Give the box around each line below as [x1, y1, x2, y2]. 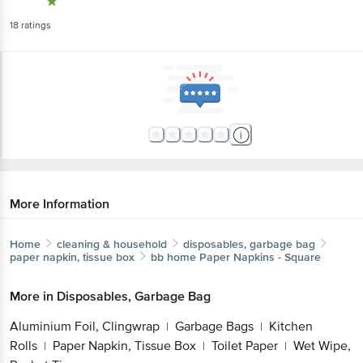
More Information [10, 195, 109, 212]
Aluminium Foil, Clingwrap [10, 318, 160, 335]
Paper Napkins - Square [199, 250, 321, 264]
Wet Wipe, [293, 337, 351, 354]
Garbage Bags [175, 318, 254, 335]
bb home [151, 250, 196, 264]
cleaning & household [57, 237, 167, 251]
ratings [19, 19, 51, 32]
